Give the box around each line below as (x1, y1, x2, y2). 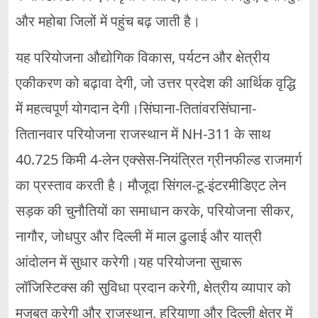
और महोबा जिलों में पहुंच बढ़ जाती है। (16, 11, 200, 31)
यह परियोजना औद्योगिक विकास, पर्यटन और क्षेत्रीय (16, 48, 270, 67)
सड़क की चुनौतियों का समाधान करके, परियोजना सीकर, (16, 201, 294, 221)
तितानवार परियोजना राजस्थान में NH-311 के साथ (16, 124, 270, 144)
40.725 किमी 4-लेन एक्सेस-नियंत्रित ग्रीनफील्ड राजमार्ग (16, 150, 302, 170)
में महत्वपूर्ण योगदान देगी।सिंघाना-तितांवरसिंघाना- (16, 99, 256, 119)
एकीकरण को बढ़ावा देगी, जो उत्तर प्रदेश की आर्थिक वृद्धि (16, 73, 296, 93)
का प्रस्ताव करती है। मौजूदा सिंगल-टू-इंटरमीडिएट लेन (16, 175, 286, 195)
